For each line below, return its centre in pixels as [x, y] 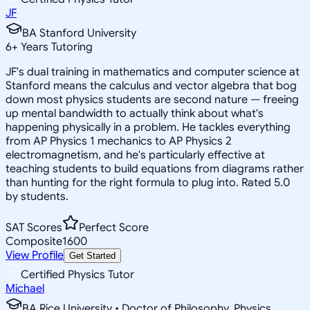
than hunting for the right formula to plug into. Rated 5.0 [148, 182]
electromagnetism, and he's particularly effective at [135, 155]
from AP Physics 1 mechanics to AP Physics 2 [118, 141]
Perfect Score [114, 227]
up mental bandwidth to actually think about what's [135, 113]
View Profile [35, 255]
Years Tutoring [55, 47]
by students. [37, 196]
